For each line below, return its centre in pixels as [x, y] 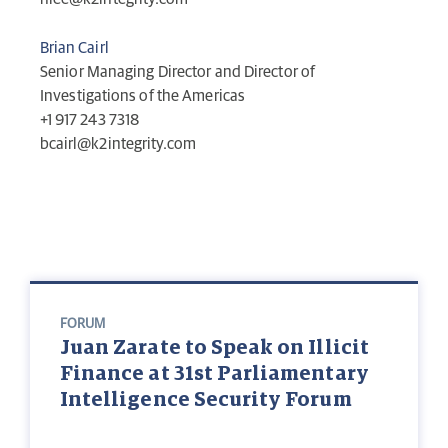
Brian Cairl [74, 48]
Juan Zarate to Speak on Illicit [214, 348]
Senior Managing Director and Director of [178, 72]
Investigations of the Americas [143, 96]
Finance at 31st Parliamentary [214, 374]
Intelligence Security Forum [206, 400]
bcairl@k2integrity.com [118, 144]
